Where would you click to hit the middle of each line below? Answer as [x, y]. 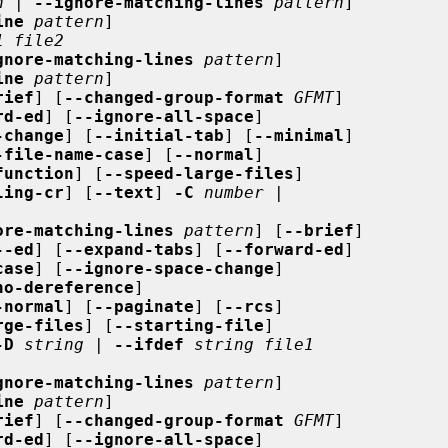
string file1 [254, 344]
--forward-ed [284, 249]
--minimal [299, 135]
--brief [319, 230]
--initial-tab [159, 135]
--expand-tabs [129, 249]
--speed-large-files [199, 173]
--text [124, 192]
